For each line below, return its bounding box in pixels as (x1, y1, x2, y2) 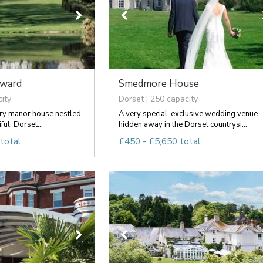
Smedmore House (118, 76, 199, 90)
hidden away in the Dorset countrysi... (118, 119, 247, 130)
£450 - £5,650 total (118, 135, 200, 147)
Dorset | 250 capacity (118, 93, 198, 104)
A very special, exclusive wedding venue (118, 108, 258, 119)
